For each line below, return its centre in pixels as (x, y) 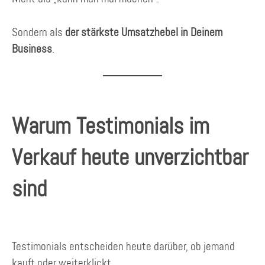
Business (32, 49)
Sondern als (38, 32)
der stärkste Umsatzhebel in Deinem (144, 32)
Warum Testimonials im (111, 126)
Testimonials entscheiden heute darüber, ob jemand (123, 246)
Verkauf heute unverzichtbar (130, 157)
